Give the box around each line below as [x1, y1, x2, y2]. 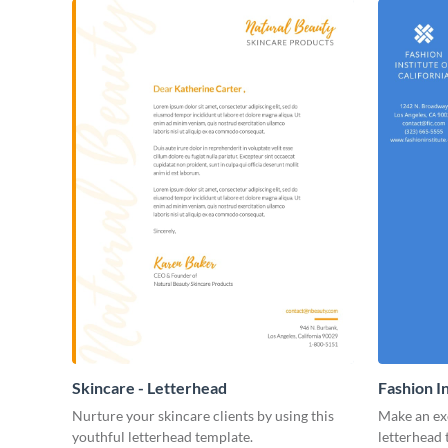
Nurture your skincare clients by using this [72, 406, 334, 424]
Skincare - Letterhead [72, 377, 227, 397]
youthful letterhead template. [72, 427, 253, 445]
